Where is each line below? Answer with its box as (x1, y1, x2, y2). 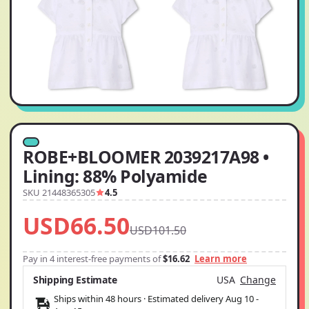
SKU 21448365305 (23, 186, 95, 199)
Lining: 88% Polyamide (23, 164, 208, 188)
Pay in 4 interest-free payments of (23, 252, 163, 265)
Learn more (195, 252, 247, 265)
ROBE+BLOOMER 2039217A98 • (23, 145, 269, 168)
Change (240, 273, 276, 286)
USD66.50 (23, 210, 130, 241)
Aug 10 (226, 292, 254, 305)
